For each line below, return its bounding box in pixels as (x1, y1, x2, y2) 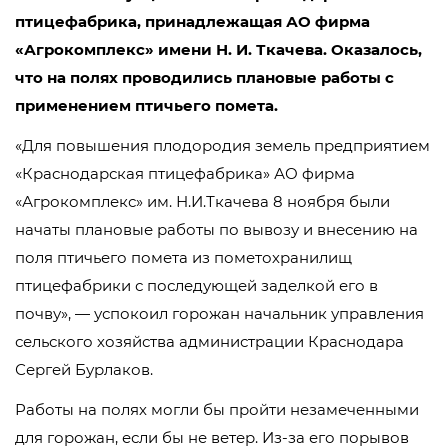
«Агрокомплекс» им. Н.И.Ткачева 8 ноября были (15, 192, 390, 211)
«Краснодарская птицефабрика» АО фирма (15, 164, 355, 183)
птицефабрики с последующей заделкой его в (15, 276, 378, 295)
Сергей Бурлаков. (15, 360, 153, 379)
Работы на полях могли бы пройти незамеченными (15, 400, 419, 419)
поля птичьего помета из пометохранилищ (15, 248, 352, 267)
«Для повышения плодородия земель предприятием (15, 136, 430, 155)
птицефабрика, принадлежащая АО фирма (15, 12, 370, 31)
